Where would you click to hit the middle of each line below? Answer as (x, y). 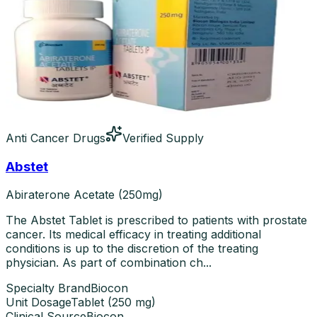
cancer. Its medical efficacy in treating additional (133, 235)
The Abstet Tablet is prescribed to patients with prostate (156, 220)
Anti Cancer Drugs (56, 138)
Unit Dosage (38, 302)
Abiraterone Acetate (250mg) (84, 195)
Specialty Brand (48, 288)
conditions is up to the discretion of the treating (132, 249)
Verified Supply (163, 138)
